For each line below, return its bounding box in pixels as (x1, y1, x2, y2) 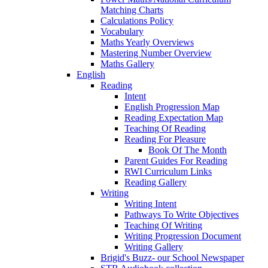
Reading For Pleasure (124, 134, 206, 145)
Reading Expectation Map (124, 112, 223, 123)
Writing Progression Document (124, 231, 241, 242)
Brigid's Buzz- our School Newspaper (100, 252, 244, 263)
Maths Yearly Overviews (100, 37, 194, 48)
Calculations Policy (100, 16, 173, 26)
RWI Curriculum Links (124, 166, 212, 177)
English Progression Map (124, 102, 220, 112)
